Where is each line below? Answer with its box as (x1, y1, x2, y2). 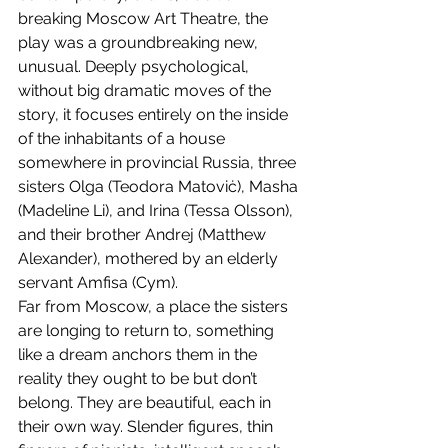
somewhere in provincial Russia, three (18, 153, 300, 173)
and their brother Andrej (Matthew (18, 225, 270, 245)
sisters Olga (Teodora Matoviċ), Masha (18, 177, 302, 197)
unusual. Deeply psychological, (18, 57, 253, 77)
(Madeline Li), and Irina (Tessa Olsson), (18, 201, 297, 221)
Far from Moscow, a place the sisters (18, 297, 292, 317)
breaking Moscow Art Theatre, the (18, 9, 272, 29)
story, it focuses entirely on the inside (18, 105, 292, 125)
